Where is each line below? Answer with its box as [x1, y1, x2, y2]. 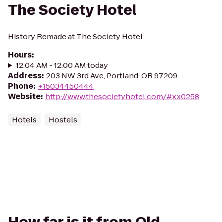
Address [8, 70, 42, 81]
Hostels [49, 114, 77, 125]
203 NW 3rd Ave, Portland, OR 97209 [46, 70, 177, 81]
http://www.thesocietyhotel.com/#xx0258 [45, 91, 199, 102]
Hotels [12, 114, 37, 125]
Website [8, 91, 41, 102]
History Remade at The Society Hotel [8, 31, 143, 42]
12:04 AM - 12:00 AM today [15, 60, 108, 70]
